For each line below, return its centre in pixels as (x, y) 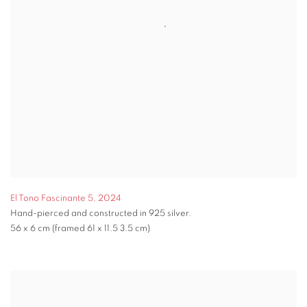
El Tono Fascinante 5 (52, 199)
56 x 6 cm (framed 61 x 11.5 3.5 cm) (80, 229)
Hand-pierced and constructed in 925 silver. (101, 214)
